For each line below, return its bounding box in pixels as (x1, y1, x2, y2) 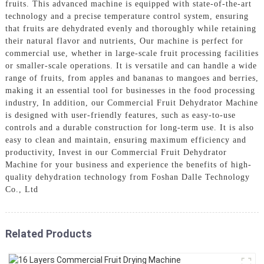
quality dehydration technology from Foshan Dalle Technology (5, 172, 250, 181)
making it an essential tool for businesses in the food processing (5, 85, 255, 95)
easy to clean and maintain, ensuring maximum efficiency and (5, 135, 246, 144)
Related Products (5, 227, 92, 240)
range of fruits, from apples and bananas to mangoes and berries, (5, 73, 259, 82)
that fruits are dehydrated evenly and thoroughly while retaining (5, 24, 256, 33)
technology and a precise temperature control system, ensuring (5, 11, 249, 21)
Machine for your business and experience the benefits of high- (5, 160, 252, 169)
